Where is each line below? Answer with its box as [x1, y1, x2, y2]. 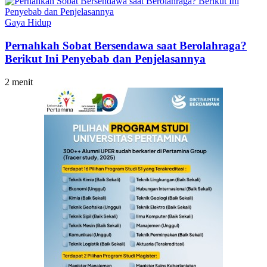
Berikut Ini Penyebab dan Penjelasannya [5, 52, 206, 65]
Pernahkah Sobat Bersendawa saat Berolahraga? [5, 39, 247, 52]
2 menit [5, 76, 33, 87]
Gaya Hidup [5, 17, 51, 28]
